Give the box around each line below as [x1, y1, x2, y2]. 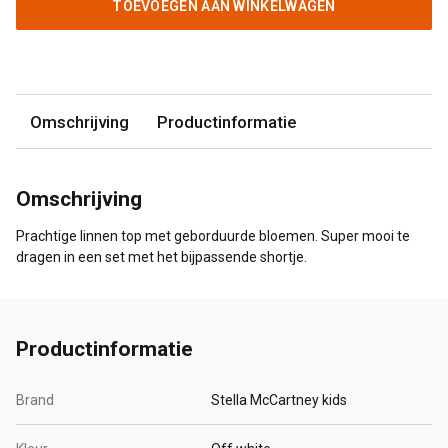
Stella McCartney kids [211, 391, 347, 408]
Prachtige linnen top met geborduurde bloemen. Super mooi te [16, 228, 410, 245]
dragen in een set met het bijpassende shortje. [16, 249, 307, 266]
